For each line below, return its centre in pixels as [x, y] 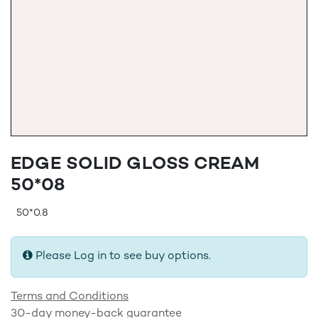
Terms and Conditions [70, 297]
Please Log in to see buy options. [123, 257]
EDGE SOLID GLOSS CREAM [135, 165]
